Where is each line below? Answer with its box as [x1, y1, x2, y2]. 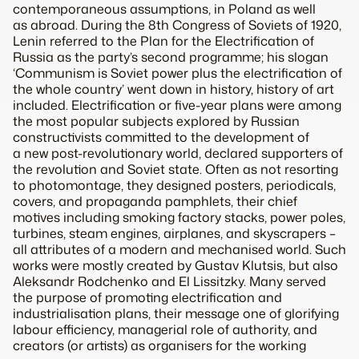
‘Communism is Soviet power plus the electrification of [13, 64, 342, 83]
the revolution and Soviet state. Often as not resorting [13, 160, 338, 179]
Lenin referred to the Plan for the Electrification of [13, 32, 314, 50]
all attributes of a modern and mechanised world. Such [13, 240, 346, 259]
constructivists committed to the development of [13, 128, 309, 147]
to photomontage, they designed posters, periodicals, [13, 176, 336, 195]
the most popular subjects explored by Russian [13, 112, 300, 131]
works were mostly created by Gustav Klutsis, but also [13, 256, 338, 275]
